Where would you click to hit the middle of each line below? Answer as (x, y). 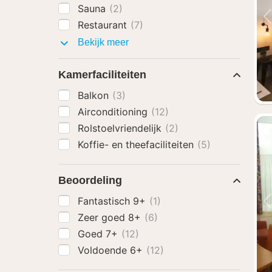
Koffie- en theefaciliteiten (137, 144)
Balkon (95, 95)
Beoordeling (90, 180)
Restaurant (104, 25)
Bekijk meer (102, 42)
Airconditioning (114, 112)
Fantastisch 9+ (113, 201)
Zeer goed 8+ (111, 217)
